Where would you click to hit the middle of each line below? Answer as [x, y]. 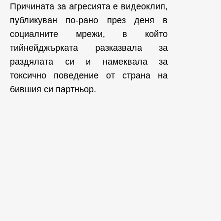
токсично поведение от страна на [89, 75]
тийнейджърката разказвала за [89, 48]
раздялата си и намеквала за [89, 61]
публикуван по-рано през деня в [89, 20]
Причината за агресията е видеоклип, [89, 6]
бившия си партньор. [53, 89]
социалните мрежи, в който [89, 34]
